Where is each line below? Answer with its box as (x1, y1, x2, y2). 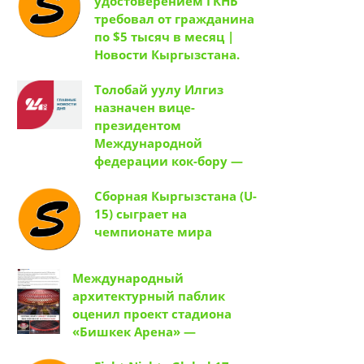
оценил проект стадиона (72, 305, 232, 323)
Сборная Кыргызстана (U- (94, 188, 257, 205)
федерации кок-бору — (94, 153, 243, 170)
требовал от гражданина (94, 11, 254, 28)
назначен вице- (94, 99, 195, 116)
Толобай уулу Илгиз (94, 81, 223, 98)
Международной (94, 135, 202, 152)
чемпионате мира (94, 223, 212, 240)
